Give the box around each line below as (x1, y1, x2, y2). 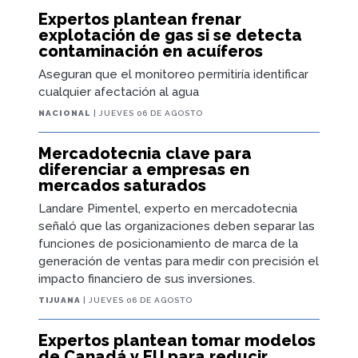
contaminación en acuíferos (38, 41, 263, 61)
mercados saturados (38, 175, 206, 195)
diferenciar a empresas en (38, 159, 249, 179)
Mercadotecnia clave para (38, 143, 252, 163)
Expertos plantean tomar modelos (38, 330, 316, 350)
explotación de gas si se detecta (38, 25, 302, 45)
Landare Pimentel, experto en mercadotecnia (38, 201, 297, 216)
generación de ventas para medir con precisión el (38, 253, 319, 268)
